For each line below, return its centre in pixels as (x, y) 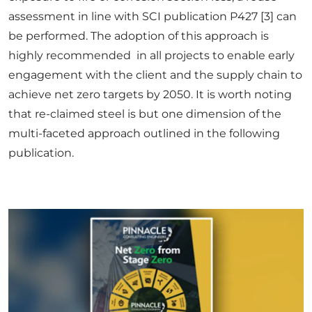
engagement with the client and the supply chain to (155, 75)
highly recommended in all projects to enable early (151, 55)
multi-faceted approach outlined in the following (144, 133)
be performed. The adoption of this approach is (139, 36)
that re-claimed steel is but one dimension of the (145, 114)
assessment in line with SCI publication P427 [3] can (153, 16)
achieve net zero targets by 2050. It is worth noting (150, 94)
